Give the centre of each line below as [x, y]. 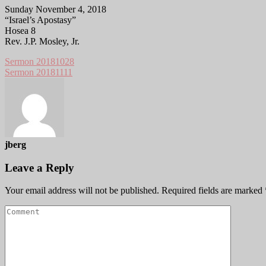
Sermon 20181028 [39, 61]
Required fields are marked [213, 191]
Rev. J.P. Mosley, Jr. [42, 41]
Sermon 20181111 [39, 72]
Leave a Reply [39, 167]
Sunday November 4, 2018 [56, 9]
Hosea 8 [20, 30]
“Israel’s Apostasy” [40, 20]
